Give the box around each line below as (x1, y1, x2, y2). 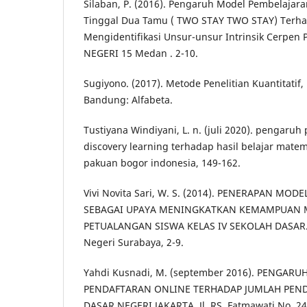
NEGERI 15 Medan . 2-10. (84, 46, 198, 60)
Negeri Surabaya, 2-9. (84, 235, 184, 249)
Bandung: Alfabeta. (84, 93, 173, 106)
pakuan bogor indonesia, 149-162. (84, 156, 241, 169)
